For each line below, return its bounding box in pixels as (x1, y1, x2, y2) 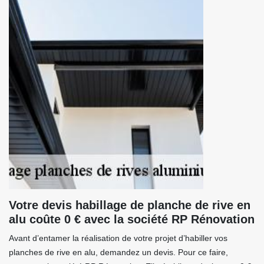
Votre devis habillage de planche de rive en (9, 199, 250, 212)
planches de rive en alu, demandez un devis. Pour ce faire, (9, 247, 228, 257)
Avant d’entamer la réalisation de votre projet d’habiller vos (9, 233, 227, 243)
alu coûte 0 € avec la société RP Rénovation (9, 213, 255, 226)
